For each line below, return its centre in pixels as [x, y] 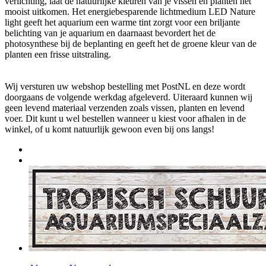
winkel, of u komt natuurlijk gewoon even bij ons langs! [110, 129]
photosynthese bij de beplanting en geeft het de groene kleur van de [131, 43]
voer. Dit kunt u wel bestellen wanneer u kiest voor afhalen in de [125, 118]
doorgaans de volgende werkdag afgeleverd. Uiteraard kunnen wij [129, 97]
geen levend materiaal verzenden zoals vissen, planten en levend [125, 107]
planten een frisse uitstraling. [58, 54]
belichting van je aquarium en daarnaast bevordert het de [110, 33]
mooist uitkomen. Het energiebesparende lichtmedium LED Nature [130, 11]
